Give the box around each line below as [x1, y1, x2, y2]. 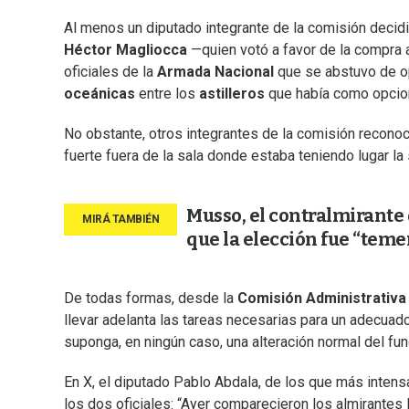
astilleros [199, 85, 265, 103]
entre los [135, 85, 199, 103]
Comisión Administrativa [237, 289, 406, 308]
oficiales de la [64, 63, 157, 81]
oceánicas [64, 85, 135, 103]
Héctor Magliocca [64, 41, 187, 59]
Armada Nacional [157, 63, 274, 81]
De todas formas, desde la [64, 289, 237, 308]
